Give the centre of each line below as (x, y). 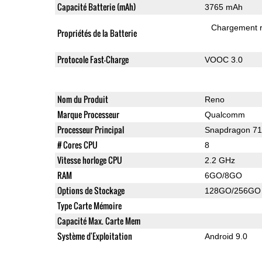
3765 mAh (223, 7)
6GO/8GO (223, 175)
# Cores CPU (77, 144)
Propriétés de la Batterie (97, 33)
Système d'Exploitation (94, 236)
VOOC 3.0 (223, 59)
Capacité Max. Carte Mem (99, 220)
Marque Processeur (88, 114)
